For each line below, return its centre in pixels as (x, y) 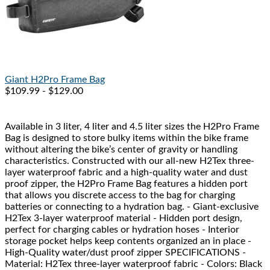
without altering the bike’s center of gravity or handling (121, 150)
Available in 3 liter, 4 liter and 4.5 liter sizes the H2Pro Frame (132, 127)
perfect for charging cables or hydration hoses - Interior (122, 230)
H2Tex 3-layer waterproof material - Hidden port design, (124, 218)
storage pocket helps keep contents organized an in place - (128, 241)
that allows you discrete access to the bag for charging (120, 196)
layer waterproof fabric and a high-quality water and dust (126, 173)
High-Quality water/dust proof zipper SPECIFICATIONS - (125, 253)
